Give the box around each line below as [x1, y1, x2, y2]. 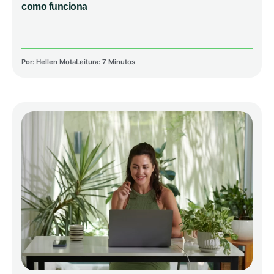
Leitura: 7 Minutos [76, 57, 135, 67]
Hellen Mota [34, 57, 76, 67]
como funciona [21, 1, 87, 12]
